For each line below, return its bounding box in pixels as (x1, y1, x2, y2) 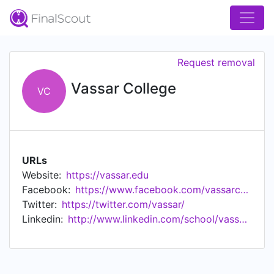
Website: (22, 169, 61, 181)
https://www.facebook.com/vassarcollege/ (240, 183, 248, 196)
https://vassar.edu (66, 169, 149, 181)
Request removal (177, 56, 255, 68)
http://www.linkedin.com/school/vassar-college (239, 213, 247, 225)
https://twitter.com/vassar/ (62, 198, 185, 210)
